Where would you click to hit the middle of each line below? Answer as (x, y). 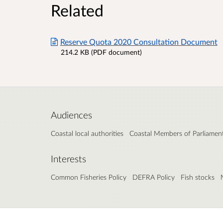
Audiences (71, 115)
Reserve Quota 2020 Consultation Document (139, 42)
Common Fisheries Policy (89, 177)
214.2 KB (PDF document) (101, 52)
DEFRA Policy (154, 177)
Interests (68, 159)
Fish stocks (198, 177)
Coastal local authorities (87, 133)
